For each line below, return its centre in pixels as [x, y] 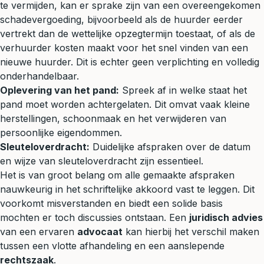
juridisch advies [226, 217]
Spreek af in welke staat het [183, 90]
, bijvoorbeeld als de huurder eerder [162, 19]
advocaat [100, 231]
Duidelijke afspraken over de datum [170, 146]
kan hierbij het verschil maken [191, 231]
